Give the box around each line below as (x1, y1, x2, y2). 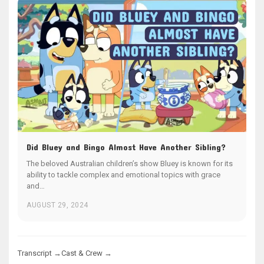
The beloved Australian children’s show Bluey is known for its (27, 159, 233, 169)
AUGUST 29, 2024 (27, 201, 88, 210)
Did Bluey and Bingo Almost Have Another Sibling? (27, 141, 226, 153)
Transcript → (18, 249, 61, 258)
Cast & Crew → (61, 249, 112, 258)
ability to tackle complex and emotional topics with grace (27, 170, 220, 180)
